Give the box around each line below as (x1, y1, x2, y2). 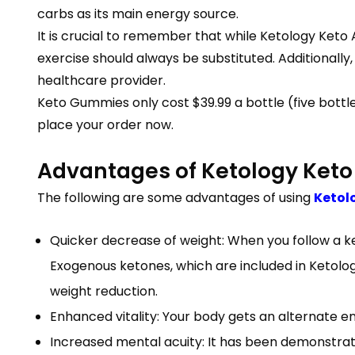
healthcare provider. (37, 71, 166, 90)
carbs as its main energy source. (37, 5, 239, 23)
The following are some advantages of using (37, 189, 314, 207)
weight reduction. (50, 282, 158, 300)
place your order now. (37, 116, 174, 134)
